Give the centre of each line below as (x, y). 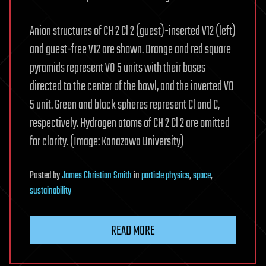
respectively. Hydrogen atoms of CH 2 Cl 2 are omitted (130, 124)
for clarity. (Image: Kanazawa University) (107, 142)
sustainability (50, 191)
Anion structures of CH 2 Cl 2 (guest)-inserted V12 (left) (133, 32)
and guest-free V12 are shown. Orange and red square (130, 50)
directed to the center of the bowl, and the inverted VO (132, 87)
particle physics (165, 176)
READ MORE (133, 231)
